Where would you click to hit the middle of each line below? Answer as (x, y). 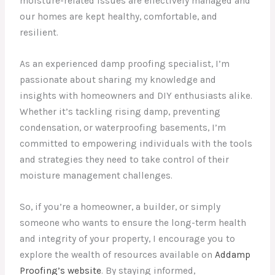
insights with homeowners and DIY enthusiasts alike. (136, 96)
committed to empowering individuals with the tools (136, 144)
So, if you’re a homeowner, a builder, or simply (120, 207)
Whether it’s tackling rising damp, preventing (120, 112)
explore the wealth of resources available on (118, 254)
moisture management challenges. (96, 176)
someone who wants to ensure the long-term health (133, 223)
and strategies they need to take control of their (125, 160)
